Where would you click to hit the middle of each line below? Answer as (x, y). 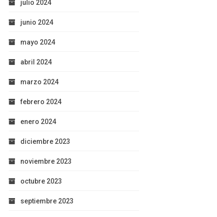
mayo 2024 (38, 42)
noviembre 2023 (46, 162)
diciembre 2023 (45, 142)
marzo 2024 (39, 82)
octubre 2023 (41, 181)
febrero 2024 (41, 102)
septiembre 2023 (47, 201)
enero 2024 (38, 122)
